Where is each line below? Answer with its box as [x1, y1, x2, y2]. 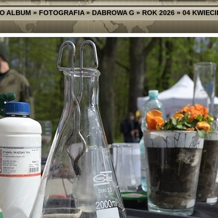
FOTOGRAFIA [38, 9, 84, 17]
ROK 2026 [142, 9, 175, 17]
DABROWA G [91, 9, 134, 17]
